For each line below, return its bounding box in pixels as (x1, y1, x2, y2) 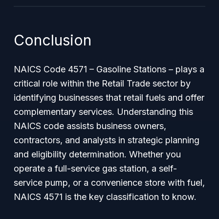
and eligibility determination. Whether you (14, 149, 181, 159)
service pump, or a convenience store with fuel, (14, 177, 205, 188)
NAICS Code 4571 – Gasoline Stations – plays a (14, 64, 204, 74)
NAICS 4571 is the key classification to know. (14, 192, 197, 202)
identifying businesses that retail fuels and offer (14, 92, 204, 103)
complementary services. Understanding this (14, 107, 193, 117)
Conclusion (14, 31, 91, 49)
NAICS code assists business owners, (14, 121, 166, 131)
